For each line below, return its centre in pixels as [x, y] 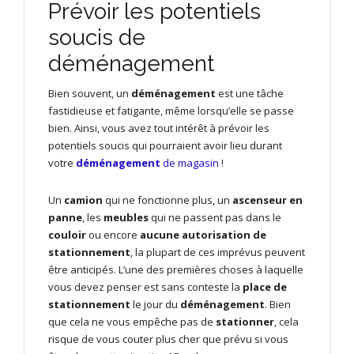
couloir [67, 235]
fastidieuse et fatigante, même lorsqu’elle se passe [171, 111]
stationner [245, 322]
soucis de [97, 38]
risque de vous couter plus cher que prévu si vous [168, 339]
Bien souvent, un [88, 94]
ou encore [113, 235]
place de [265, 287]
